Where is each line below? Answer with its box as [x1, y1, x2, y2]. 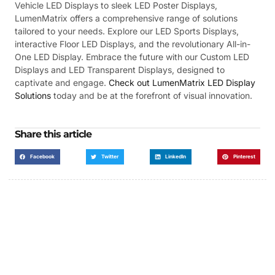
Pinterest [233, 153, 255, 160]
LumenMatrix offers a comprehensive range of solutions [15, 12, 238, 23]
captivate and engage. [15, 77, 109, 88]
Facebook [30, 153, 55, 160]
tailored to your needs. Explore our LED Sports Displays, [15, 25, 239, 36]
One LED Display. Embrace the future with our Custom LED [15, 51, 249, 62]
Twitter [101, 153, 119, 160]
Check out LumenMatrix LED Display [109, 77, 255, 88]
